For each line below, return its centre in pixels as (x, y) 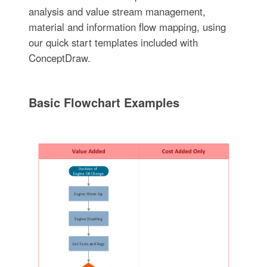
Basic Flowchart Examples (104, 103)
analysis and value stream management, (117, 12)
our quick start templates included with (113, 43)
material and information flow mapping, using (127, 27)
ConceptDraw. (59, 58)
